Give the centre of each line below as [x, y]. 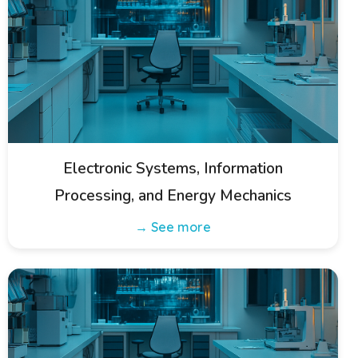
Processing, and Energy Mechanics [173, 196]
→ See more [173, 227]
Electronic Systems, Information [173, 169]
